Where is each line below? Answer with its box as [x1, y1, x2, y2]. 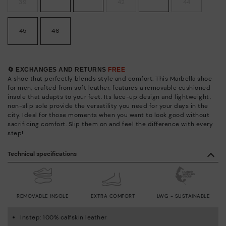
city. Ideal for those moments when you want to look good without [8, 110, 209, 119]
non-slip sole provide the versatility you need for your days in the [8, 101, 208, 110]
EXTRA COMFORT [90, 192, 136, 199]
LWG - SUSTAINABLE [156, 192, 210, 199]
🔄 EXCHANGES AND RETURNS [8, 66, 108, 73]
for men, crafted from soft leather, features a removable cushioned [8, 83, 210, 92]
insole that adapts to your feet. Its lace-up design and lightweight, [8, 92, 211, 101]
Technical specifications [8, 149, 77, 158]
